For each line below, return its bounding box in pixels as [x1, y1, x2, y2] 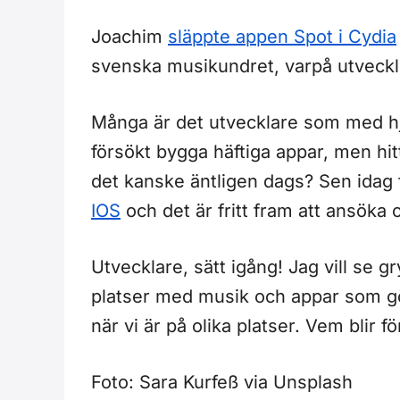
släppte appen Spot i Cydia [168, 25, 396, 47]
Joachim [91, 25, 168, 47]
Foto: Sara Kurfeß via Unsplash [91, 371, 353, 393]
